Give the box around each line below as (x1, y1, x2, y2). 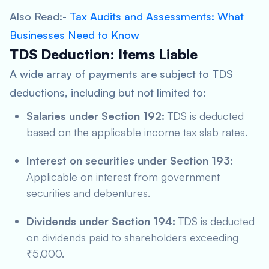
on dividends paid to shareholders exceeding (26, 231, 238, 244)
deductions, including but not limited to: (10, 86, 206, 99)
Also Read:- (10, 10, 70, 23)
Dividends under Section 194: (26, 214, 175, 228)
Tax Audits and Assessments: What (70, 10, 244, 23)
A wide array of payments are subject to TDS (10, 67, 233, 80)
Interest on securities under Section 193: (26, 154, 233, 167)
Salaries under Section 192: (26, 109, 165, 122)
